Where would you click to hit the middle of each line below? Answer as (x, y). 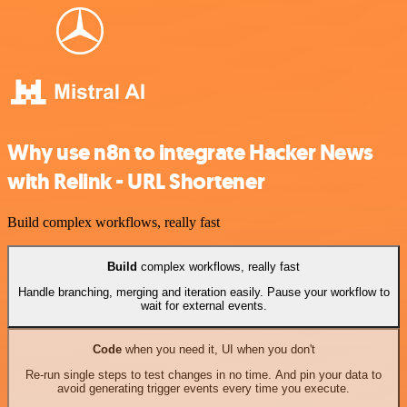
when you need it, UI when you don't (218, 349)
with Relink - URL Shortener (136, 181)
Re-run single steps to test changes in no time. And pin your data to (203, 375)
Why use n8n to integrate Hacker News (190, 152)
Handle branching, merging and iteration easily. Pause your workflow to (203, 293)
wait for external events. (203, 306)
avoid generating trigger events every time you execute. (203, 389)
